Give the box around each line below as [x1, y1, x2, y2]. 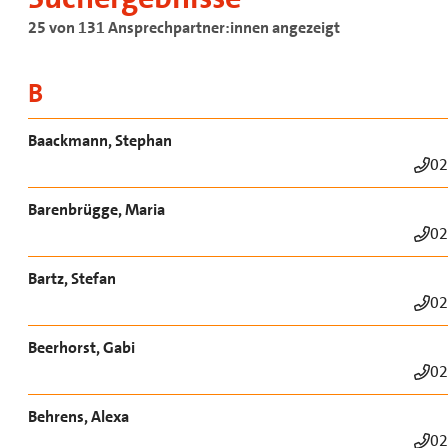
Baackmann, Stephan [27, 129, 172, 151]
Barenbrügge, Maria [27, 198, 165, 220]
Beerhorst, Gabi [27, 336, 135, 358]
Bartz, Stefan [27, 267, 116, 289]
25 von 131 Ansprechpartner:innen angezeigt [27, 16, 340, 38]
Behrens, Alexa [27, 405, 129, 427]
